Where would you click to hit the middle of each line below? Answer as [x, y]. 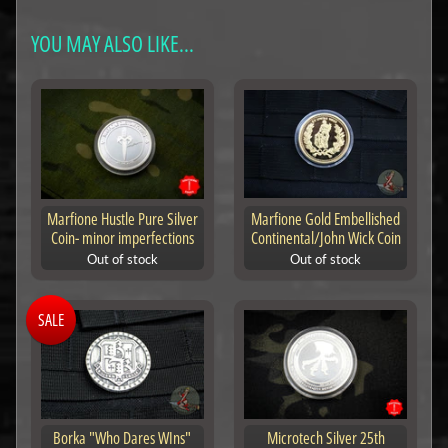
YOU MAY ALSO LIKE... [112, 44]
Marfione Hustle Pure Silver [122, 218]
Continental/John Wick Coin [325, 237]
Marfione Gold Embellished [326, 218]
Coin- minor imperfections [122, 237]
